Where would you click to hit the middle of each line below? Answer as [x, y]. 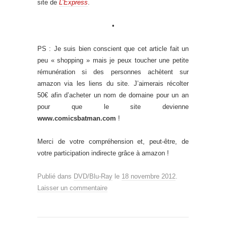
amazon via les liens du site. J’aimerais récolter [113, 84]
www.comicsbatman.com [77, 119]
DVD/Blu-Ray [93, 177]
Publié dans [55, 177]
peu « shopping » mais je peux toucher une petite [113, 61]
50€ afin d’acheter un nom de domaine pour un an [113, 95]
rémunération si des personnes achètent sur [113, 72]
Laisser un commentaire [72, 188]
